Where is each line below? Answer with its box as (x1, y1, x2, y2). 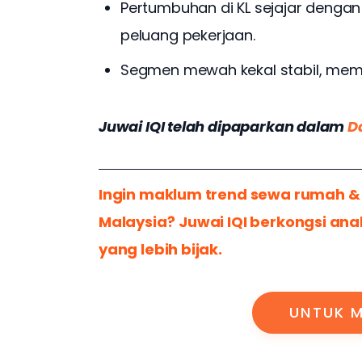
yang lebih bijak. (99, 238, 222, 259)
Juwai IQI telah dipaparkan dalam (99, 116, 348, 137)
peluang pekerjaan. (120, 24, 255, 45)
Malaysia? (99, 211, 175, 232)
